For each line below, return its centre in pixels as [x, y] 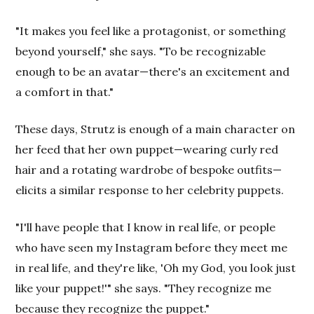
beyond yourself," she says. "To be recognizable [141, 51]
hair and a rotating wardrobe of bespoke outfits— [149, 169]
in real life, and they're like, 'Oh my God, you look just [156, 267]
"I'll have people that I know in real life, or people [146, 227]
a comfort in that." [65, 91]
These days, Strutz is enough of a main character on [156, 129]
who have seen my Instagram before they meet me [152, 247]
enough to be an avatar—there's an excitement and [153, 71]
